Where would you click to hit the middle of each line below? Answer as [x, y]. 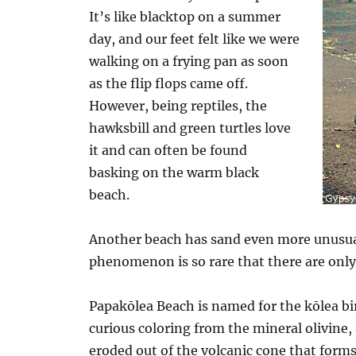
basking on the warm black [174, 172]
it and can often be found [168, 150]
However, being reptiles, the [178, 106]
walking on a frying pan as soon [189, 61]
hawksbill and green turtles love [190, 128]
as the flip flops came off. [169, 83]
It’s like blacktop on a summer [185, 17]
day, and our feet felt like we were [195, 39]
